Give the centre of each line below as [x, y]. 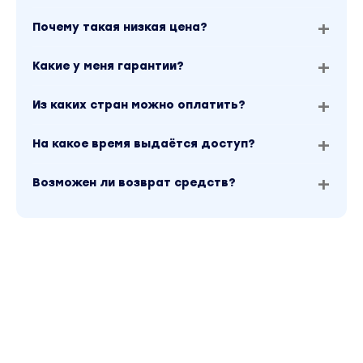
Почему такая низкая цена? [120, 28]
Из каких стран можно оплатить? [139, 105]
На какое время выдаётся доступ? [144, 144]
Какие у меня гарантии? [108, 66]
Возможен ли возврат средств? [134, 183]
